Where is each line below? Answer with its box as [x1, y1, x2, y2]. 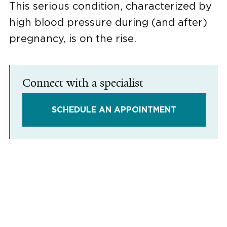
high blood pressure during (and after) [9, 17, 207, 27]
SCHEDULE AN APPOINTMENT [52, 106, 176, 114]
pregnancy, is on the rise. [9, 33, 136, 44]
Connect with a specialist [22, 75, 143, 90]
